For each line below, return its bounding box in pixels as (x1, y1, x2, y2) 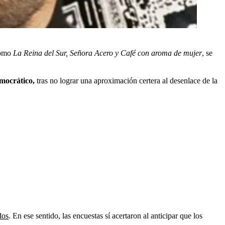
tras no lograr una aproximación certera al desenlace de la (37, 76, 217, 85)
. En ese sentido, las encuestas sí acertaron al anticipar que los (9, 211, 202, 220)
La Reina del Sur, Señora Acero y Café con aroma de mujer (13, 49, 202, 57)
